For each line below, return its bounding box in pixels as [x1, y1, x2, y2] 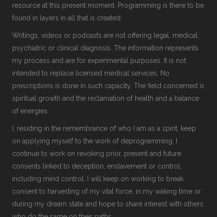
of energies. [12, 107, 49, 115]
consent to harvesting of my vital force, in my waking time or [12, 187, 201, 195]
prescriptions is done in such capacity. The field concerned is [12, 81, 204, 90]
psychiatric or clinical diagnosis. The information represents [12, 44, 199, 52]
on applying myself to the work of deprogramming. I [12, 137, 177, 145]
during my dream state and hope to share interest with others [12, 200, 203, 208]
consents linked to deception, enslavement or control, [12, 162, 182, 170]
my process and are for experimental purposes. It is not [12, 56, 186, 64]
